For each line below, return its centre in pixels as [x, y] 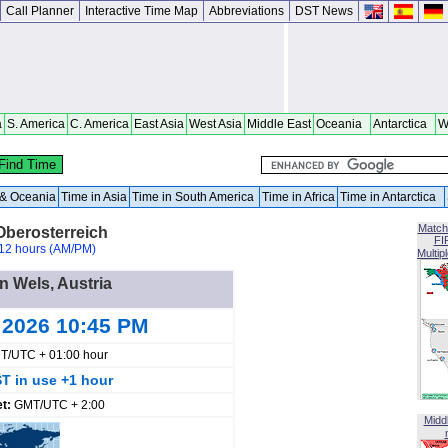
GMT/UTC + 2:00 [59, 405]
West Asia [215, 124]
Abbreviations [246, 11]
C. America [99, 124]
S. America [36, 124]
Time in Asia [94, 197]
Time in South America [194, 197]
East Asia [159, 124]
